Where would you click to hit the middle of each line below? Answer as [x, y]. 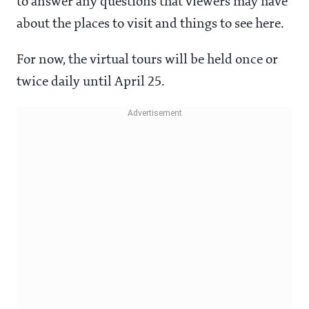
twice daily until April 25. [91, 82]
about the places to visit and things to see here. [150, 24]
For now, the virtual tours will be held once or [147, 60]
